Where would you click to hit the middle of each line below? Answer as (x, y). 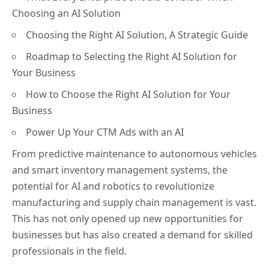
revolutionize (185, 186)
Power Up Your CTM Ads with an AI (105, 132)
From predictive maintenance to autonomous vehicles (134, 153)
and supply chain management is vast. (168, 202)
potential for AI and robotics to (83, 186)
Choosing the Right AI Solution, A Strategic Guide (137, 35)
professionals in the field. (69, 251)
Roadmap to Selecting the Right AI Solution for (131, 56)
